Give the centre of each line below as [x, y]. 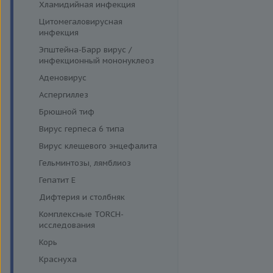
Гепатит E [57, 180]
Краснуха [58, 259]
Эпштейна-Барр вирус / [85, 50]
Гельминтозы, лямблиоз [85, 163]
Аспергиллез [63, 95]
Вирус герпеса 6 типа [81, 129]
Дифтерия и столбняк [82, 197]
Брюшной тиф [66, 112]
